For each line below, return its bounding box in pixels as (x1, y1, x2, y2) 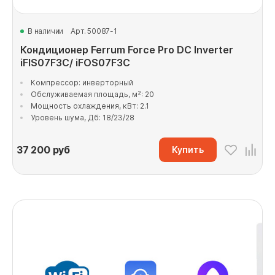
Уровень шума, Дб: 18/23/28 (31, 113, 134, 122)
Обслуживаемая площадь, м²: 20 (31, 90, 154, 99)
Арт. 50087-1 (71, 26, 117, 36)
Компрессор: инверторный (31, 78, 133, 87)
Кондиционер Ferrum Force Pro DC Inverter (20, 44, 233, 56)
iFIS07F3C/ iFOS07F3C (20, 56, 130, 69)
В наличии (28, 26, 64, 36)
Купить (172, 144, 204, 155)
